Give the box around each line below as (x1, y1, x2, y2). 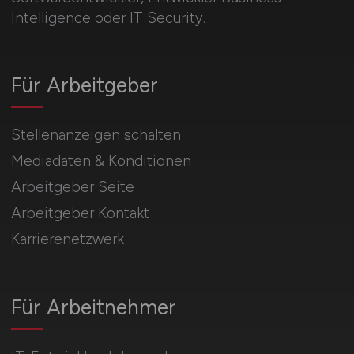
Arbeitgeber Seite (10, 178, 134, 197)
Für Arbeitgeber (10, 73, 158, 99)
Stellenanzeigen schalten (10, 126, 181, 145)
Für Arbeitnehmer (10, 295, 176, 321)
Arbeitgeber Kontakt (10, 204, 149, 223)
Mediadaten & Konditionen (10, 152, 191, 171)
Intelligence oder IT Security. (10, 9, 205, 28)
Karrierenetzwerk (10, 230, 124, 249)
